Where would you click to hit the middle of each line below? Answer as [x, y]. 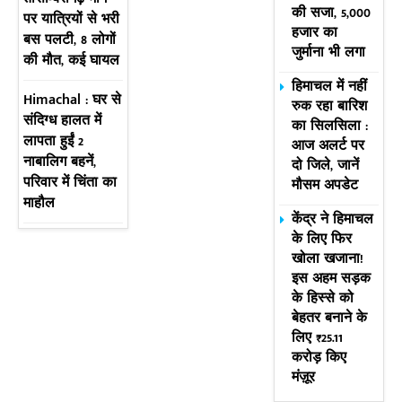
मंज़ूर [304, 378]
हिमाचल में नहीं [330, 87]
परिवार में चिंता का [70, 183]
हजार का [315, 33]
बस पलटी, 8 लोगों [70, 40]
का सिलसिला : [330, 127]
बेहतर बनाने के [330, 319]
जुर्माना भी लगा [329, 53]
